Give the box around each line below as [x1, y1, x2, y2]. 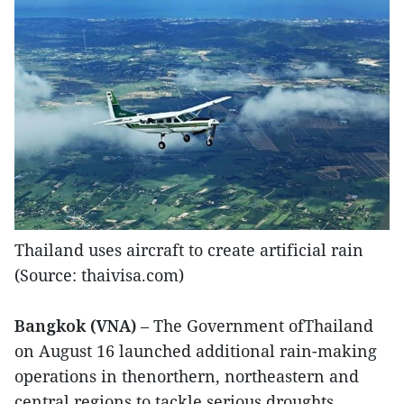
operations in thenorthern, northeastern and [14, 365, 359, 388]
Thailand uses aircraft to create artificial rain [14, 239, 363, 262]
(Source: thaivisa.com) [14, 264, 184, 287]
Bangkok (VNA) [14, 315, 141, 337]
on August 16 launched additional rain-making [14, 340, 377, 363]
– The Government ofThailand [141, 315, 373, 337]
